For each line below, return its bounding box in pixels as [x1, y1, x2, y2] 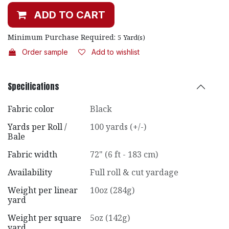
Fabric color [8, 103, 54, 114]
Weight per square [8, 212, 81, 223]
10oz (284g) [89, 184, 134, 196]
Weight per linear [8, 184, 78, 196]
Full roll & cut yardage [89, 166, 178, 178]
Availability [8, 166, 52, 178]
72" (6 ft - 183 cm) [89, 148, 158, 160]
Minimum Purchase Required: [8, 32, 116, 42]
